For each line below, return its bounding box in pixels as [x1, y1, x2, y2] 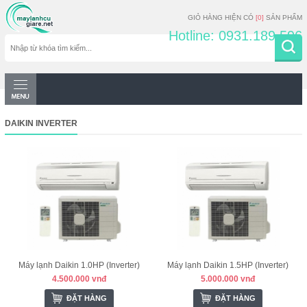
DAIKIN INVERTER [4, 119, 77, 128]
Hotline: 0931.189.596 [169, 28, 303, 43]
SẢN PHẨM [264, 14, 303, 21]
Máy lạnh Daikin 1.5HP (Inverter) [167, 260, 289, 270]
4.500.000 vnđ [51, 274, 106, 284]
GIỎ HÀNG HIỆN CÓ [188, 14, 256, 21]
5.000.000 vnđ [201, 274, 256, 284]
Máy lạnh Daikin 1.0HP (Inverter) [18, 260, 140, 270]
